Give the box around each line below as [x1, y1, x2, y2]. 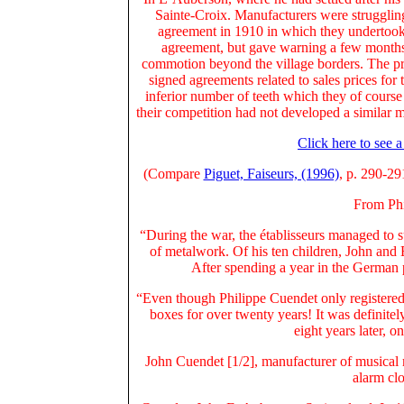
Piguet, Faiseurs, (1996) [203, 166, 339, 181]
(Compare [142, 166, 204, 181]
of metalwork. [149, 243, 233, 259]
